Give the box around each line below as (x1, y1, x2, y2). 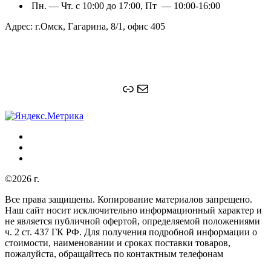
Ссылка (120, 80, 168, 96)
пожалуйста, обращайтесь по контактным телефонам (5, 248, 223, 259)
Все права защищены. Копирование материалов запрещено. (5, 194, 252, 204)
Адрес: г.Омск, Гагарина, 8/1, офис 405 (5, 21, 165, 31)
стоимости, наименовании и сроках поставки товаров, (5, 237, 230, 248)
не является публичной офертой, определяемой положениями (5, 215, 260, 226)
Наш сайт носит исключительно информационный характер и (5, 204, 262, 215)
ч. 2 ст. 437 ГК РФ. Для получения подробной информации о (5, 226, 257, 237)
